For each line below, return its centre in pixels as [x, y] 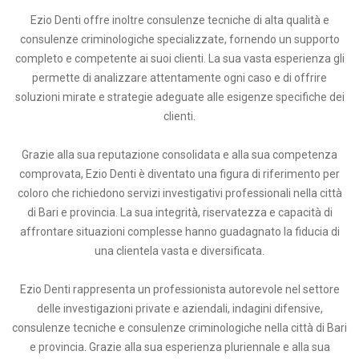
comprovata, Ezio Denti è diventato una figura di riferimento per [179, 174]
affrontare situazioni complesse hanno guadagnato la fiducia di [179, 232]
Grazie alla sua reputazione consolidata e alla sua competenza [179, 155]
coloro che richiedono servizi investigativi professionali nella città [179, 194]
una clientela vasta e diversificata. [179, 251]
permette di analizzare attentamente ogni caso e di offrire [179, 78]
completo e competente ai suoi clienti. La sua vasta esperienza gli [179, 59]
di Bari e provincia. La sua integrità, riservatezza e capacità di [179, 213]
